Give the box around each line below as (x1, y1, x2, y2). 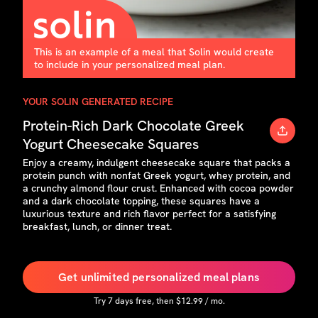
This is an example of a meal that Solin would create (34, 45, 274, 58)
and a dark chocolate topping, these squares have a (23, 194, 260, 207)
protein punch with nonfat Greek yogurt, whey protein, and (23, 169, 290, 182)
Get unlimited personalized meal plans (58, 269, 260, 285)
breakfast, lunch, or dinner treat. (23, 220, 172, 233)
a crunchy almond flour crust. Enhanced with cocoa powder (23, 182, 294, 194)
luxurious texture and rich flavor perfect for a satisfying (23, 207, 276, 220)
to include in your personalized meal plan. (34, 58, 225, 71)
